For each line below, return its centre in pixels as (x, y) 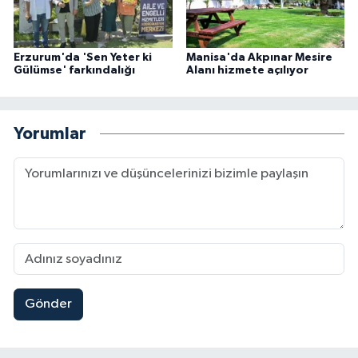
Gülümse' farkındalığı (74, 70)
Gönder (48, 304)
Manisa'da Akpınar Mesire (259, 57)
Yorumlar (50, 134)
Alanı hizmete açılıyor (247, 70)
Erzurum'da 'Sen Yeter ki (83, 57)
